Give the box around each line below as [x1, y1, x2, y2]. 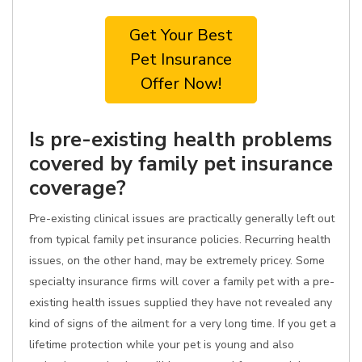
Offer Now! [141, 73, 221, 95]
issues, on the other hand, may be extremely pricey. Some [29, 253, 325, 268]
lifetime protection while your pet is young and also [29, 337, 294, 352]
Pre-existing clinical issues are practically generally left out [29, 211, 335, 226]
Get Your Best [129, 24, 233, 46]
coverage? [29, 174, 126, 202]
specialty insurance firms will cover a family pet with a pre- [29, 274, 335, 289]
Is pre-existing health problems [29, 125, 332, 154]
